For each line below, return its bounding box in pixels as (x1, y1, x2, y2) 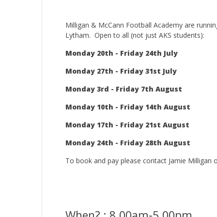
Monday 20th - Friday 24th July (65, 48, 178, 58)
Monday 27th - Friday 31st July (65, 66, 177, 76)
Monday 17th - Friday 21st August (65, 120, 189, 129)
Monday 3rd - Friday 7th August (65, 84, 182, 93)
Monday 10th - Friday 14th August (65, 102, 190, 111)
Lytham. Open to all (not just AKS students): (65, 31, 204, 40)
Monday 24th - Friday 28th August (65, 138, 190, 147)
